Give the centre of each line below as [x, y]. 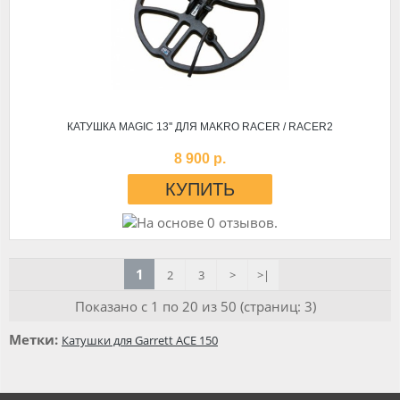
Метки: [33, 339]
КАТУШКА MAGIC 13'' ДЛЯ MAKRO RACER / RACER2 [200, 127]
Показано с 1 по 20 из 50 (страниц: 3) [196, 306]
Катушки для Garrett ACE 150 [140, 340]
